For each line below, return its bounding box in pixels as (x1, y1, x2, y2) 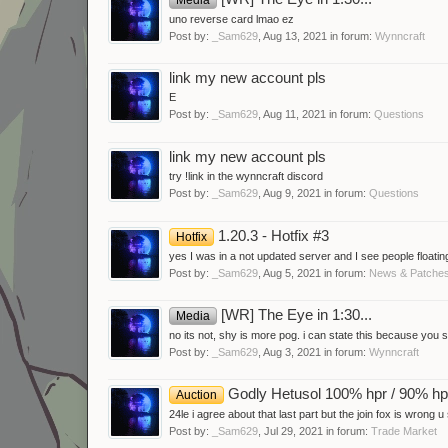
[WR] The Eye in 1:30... (217, 306, 372, 323)
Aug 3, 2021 (263, 345, 321, 358)
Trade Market (371, 424, 437, 437)
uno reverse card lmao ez (169, 12, 294, 25)
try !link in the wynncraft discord (169, 169, 323, 182)
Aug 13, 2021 (263, 29, 327, 42)
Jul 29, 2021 (264, 424, 323, 437)
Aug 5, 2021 (263, 266, 321, 279)
